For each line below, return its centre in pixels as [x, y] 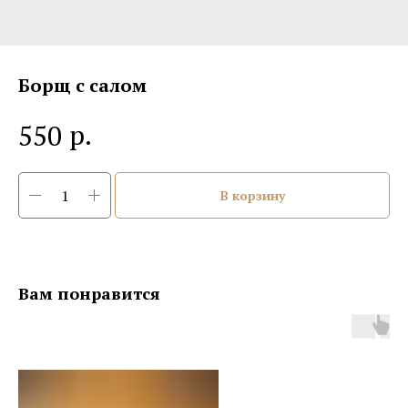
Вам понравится [89, 294]
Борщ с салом [82, 85]
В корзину [252, 196]
